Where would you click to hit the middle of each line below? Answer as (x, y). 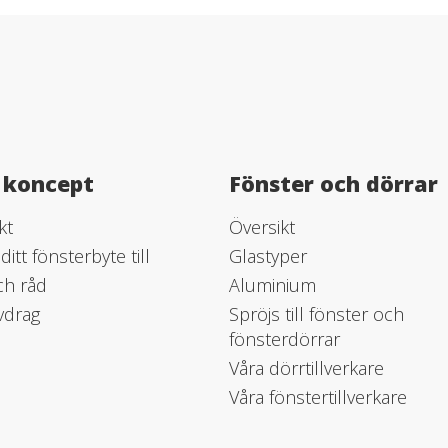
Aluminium (272, 285)
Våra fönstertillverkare (318, 397)
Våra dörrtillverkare (306, 368)
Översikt (262, 227)
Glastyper (268, 256)
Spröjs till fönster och (316, 314)
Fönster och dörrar (333, 183)
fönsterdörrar (284, 339)
